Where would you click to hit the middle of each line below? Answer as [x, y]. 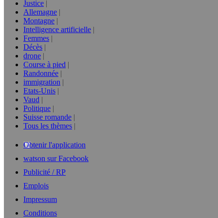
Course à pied [45, 64]
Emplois [36, 186]
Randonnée [41, 73]
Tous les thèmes [48, 126]
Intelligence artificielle [57, 29]
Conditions [40, 213]
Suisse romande [47, 117]
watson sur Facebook [56, 158]
